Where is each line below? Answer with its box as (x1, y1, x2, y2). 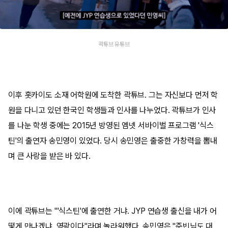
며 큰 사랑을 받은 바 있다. (8, 151, 91, 161)
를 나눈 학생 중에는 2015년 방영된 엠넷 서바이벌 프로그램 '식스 (8, 120, 214, 130)
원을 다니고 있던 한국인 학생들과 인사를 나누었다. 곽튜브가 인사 (8, 105, 216, 115)
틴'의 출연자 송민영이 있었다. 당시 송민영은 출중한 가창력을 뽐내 (8, 135, 218, 146)
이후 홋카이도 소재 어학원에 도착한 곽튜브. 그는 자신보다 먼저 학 (8, 90, 218, 100)
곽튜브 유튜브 (98, 40, 130, 48)
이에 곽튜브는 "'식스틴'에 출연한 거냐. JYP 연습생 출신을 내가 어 (8, 206, 217, 216)
